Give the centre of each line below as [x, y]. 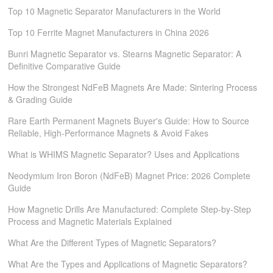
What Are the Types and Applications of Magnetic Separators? [128, 264]
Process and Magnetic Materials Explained [90, 221]
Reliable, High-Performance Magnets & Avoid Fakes [108, 133]
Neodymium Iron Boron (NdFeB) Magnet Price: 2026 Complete [129, 175]
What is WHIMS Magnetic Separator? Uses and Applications [124, 154]
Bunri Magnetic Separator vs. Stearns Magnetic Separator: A [125, 54]
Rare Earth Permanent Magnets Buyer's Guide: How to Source [129, 121]
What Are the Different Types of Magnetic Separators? [112, 243]
